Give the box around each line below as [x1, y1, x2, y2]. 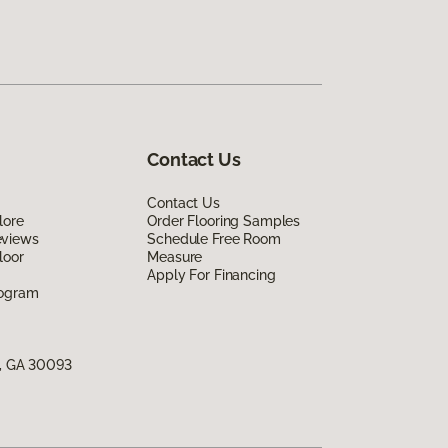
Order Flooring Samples [147, 213, 301, 230]
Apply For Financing [147, 267, 276, 284]
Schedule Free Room [147, 231, 281, 248]
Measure [147, 249, 203, 266]
